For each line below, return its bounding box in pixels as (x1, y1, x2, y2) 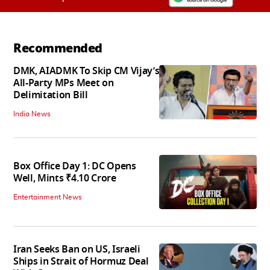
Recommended (13, 39, 102, 57)
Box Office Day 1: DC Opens (13, 159, 136, 174)
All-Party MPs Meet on (13, 75, 114, 90)
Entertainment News (13, 193, 82, 201)
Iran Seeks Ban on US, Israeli (13, 242, 140, 257)
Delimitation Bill (13, 87, 88, 102)
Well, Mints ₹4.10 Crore (13, 171, 116, 186)
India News (13, 110, 51, 118)
